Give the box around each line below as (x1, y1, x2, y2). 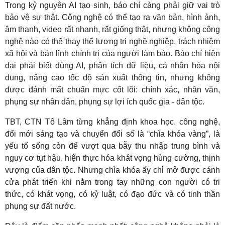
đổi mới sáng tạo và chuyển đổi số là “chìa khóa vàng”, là (5, 129, 220, 138)
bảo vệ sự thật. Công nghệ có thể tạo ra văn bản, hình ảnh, (5, 13, 220, 22)
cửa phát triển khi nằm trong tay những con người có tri (5, 177, 220, 186)
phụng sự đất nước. (5, 201, 76, 210)
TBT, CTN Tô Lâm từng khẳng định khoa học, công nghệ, (5, 117, 220, 126)
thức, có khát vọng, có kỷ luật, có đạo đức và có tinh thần (5, 189, 220, 198)
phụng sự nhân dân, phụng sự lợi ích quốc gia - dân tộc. (5, 97, 204, 106)
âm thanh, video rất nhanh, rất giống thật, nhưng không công (5, 25, 220, 34)
